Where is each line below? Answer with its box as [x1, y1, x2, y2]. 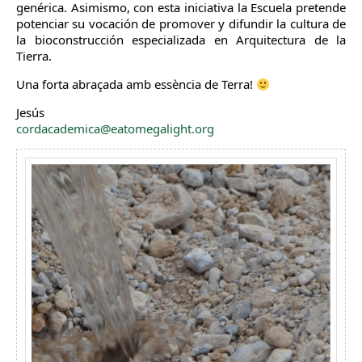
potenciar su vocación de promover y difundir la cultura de [16, 15, 346, 32]
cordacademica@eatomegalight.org [16, 120, 214, 137]
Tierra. [16, 48, 52, 64]
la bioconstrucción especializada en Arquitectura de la [16, 32, 346, 48]
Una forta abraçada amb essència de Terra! [16, 76, 256, 92]
